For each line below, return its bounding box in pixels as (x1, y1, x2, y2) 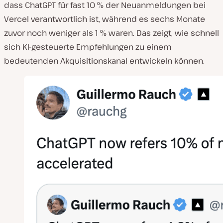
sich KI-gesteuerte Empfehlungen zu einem (4, 41, 172, 53)
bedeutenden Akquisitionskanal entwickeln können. (4, 55, 205, 67)
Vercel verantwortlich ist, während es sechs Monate (4, 13, 205, 25)
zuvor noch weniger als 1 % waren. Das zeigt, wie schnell (4, 27, 219, 39)
